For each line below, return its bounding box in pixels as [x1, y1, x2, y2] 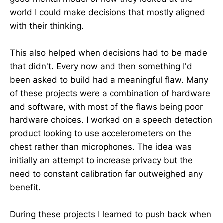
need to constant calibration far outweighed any [10, 169, 203, 179]
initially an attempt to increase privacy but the [10, 155, 193, 166]
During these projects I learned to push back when [10, 209, 211, 220]
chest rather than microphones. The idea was [10, 142, 192, 152]
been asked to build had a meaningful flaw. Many [10, 75, 208, 85]
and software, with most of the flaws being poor [10, 102, 203, 112]
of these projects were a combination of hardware [10, 88, 210, 99]
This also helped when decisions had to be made [10, 48, 207, 58]
